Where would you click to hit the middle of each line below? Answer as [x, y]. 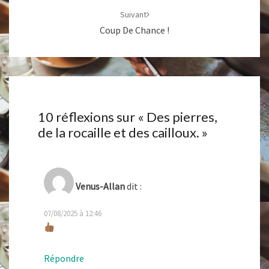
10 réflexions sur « [92, 116]
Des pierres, [182, 116]
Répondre [64, 258]
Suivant [133, 14]
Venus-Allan [100, 186]
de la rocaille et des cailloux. [119, 132]
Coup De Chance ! [134, 30]
